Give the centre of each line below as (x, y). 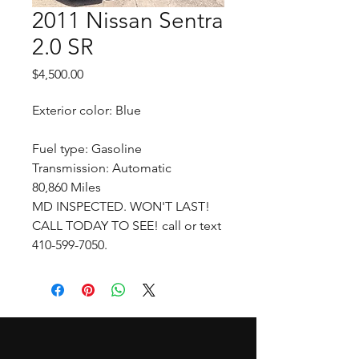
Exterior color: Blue (87, 110)
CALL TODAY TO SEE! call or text (127, 226)
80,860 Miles (67, 187)
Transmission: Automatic (102, 168)
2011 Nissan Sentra (128, 20)
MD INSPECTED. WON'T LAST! (121, 206)
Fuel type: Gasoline (87, 149)
